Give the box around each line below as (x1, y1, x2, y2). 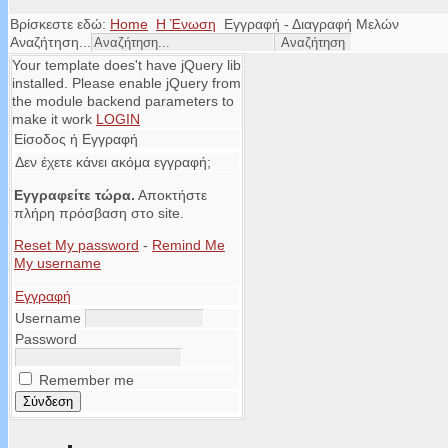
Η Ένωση (156, 16, 216, 32)
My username (14, 255, 101, 271)
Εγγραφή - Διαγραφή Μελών (224, 16, 399, 32)
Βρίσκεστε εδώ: (10, 16, 110, 32)
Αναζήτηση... (10, 34, 91, 50)
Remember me (35, 372, 134, 388)
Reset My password (14, 237, 139, 253)
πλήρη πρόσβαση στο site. (14, 205, 184, 221)
